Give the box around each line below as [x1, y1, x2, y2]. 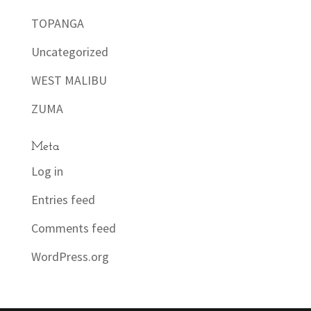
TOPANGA [31, 15, 84, 31]
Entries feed [31, 191, 95, 208]
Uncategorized [31, 43, 108, 60]
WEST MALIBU [31, 72, 107, 88]
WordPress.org [31, 248, 109, 264]
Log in [31, 162, 63, 179]
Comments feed [31, 219, 116, 236]
